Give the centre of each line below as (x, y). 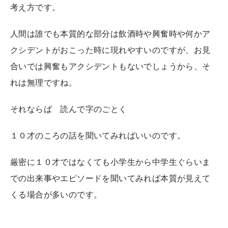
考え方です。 (35, 7)
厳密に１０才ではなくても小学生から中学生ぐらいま (110, 162)
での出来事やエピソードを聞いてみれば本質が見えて (110, 178)
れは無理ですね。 (44, 82)
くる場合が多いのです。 (56, 194)
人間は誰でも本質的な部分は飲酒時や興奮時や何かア (110, 33)
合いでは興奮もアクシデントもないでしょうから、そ (110, 66)
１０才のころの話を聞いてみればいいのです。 (98, 135)
